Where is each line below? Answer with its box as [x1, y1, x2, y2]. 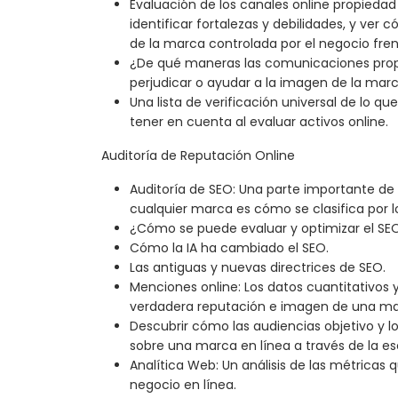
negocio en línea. [130, 376, 236, 394]
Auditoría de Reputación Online [101, 147, 295, 165]
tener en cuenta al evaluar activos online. [130, 113, 388, 131]
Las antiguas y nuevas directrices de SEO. [130, 259, 386, 277]
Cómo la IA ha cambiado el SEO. [130, 239, 329, 258]
